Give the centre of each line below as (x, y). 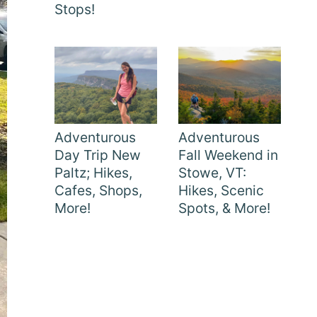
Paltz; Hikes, (93, 172)
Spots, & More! (224, 208)
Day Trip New (98, 155)
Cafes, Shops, (98, 190)
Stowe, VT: (212, 172)
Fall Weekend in (228, 155)
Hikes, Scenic (221, 190)
